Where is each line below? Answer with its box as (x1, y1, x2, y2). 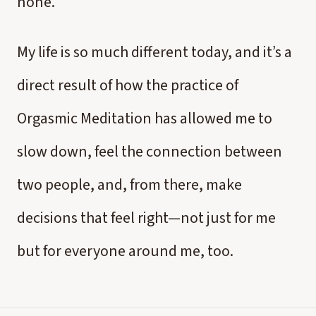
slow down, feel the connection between (17, 140, 282, 163)
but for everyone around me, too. (17, 240, 236, 262)
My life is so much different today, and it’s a (17, 41, 292, 63)
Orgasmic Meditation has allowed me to (17, 107, 272, 130)
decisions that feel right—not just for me (17, 207, 276, 229)
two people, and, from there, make (17, 174, 242, 196)
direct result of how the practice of (17, 74, 238, 97)
